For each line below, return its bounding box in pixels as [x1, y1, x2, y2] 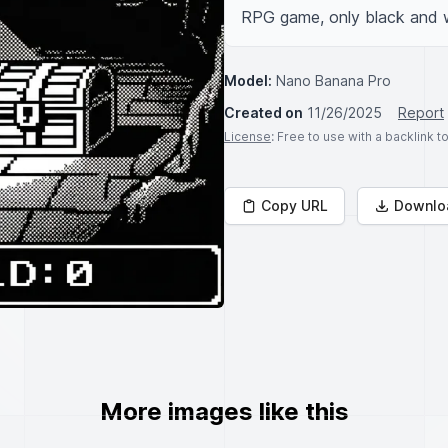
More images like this [99, 397, 349, 426]
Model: [224, 72, 272, 89]
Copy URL [261, 197, 328, 214]
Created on [224, 104, 303, 121]
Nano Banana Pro [276, 72, 391, 89]
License [224, 129, 271, 144]
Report [398, 104, 444, 121]
